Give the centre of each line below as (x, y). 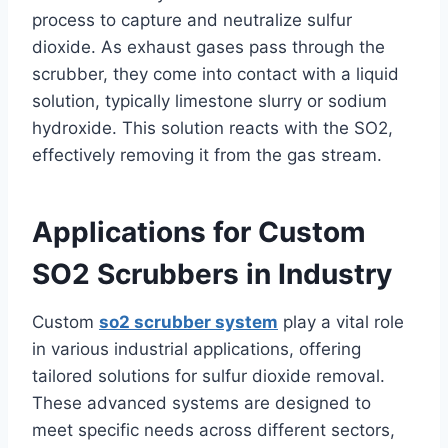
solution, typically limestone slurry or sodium (209, 100)
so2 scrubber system (188, 321)
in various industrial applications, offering (196, 348)
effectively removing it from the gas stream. (207, 154)
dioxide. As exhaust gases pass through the (208, 46)
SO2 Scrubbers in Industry (212, 273)
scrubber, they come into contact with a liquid (215, 73)
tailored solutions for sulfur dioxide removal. (208, 375)
